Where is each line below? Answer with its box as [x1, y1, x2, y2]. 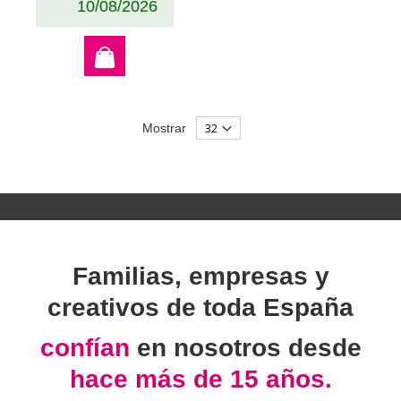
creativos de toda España [47, 294, 354, 322]
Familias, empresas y [72, 262, 329, 291]
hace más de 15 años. [69, 365, 332, 394]
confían [39, 334, 137, 363]
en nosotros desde [136, 334, 362, 363]
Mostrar [142, 121, 186, 136]
